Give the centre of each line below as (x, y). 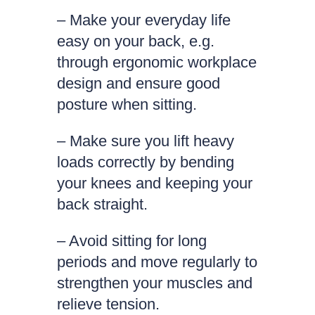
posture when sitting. (127, 104)
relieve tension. (108, 304)
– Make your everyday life (143, 20)
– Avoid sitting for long (131, 241)
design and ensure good (138, 83)
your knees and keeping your (154, 183)
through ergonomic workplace (156, 62)
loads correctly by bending (145, 162)
